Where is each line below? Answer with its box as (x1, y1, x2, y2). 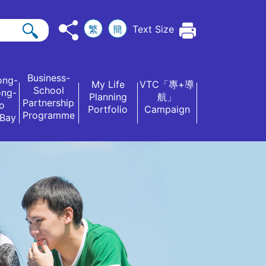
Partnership (23, 97, 75, 109)
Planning (88, 90, 127, 103)
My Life (91, 78, 125, 90)
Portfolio (88, 103, 128, 115)
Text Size (132, 23, 174, 36)
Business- (27, 72, 70, 84)
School (33, 84, 64, 96)
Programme (22, 109, 75, 121)
